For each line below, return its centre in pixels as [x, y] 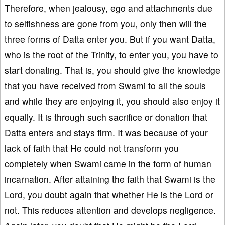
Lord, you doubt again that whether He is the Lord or [109, 195]
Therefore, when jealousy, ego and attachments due [108, 8]
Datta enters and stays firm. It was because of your [106, 133]
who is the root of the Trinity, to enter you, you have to [111, 55]
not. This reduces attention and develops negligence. [110, 210]
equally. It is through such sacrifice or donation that [106, 117]
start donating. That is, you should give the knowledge [113, 70]
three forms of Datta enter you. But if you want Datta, [110, 39]
